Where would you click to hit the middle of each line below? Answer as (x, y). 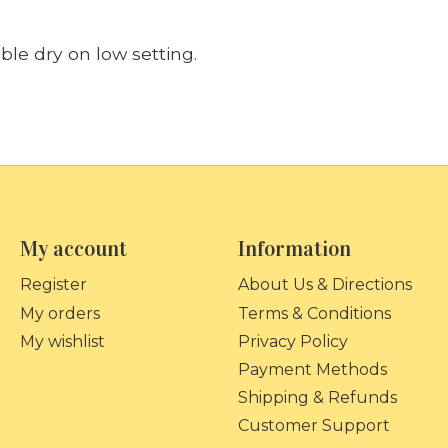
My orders (59, 313)
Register (53, 285)
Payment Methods (312, 369)
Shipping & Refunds (317, 397)
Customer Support (313, 426)
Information (294, 249)
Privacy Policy (292, 341)
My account (73, 249)
